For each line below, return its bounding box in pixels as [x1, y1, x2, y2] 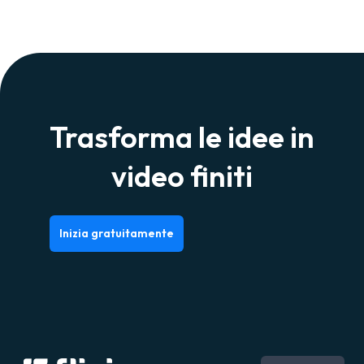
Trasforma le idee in [50, 118, 314, 155]
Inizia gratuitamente [59, 226, 174, 241]
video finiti [111, 157, 253, 194]
